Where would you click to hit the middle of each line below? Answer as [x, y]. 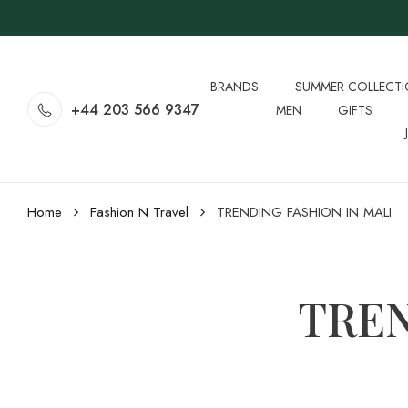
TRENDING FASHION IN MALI [304, 212]
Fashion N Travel [139, 212]
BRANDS [235, 87]
